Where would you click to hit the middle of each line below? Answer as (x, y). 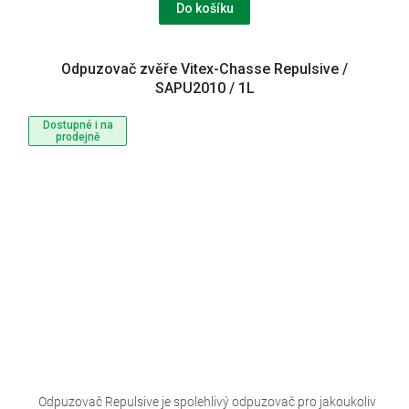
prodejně (78, 137)
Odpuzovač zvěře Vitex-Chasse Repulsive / (204, 69)
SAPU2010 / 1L (204, 89)
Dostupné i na (78, 126)
